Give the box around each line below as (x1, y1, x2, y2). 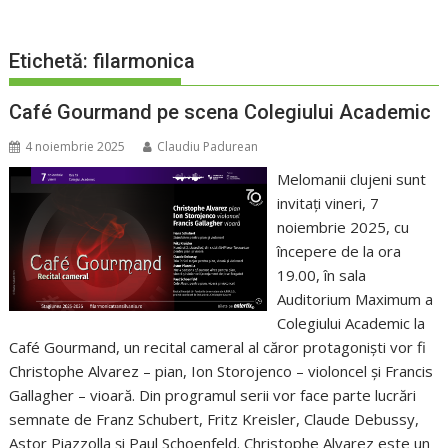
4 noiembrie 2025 (25, 138, 126, 156)
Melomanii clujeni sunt (276, 169, 426, 190)
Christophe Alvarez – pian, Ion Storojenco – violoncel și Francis (9, 361, 434, 382)
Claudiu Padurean (157, 138, 259, 156)
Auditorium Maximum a (276, 289, 433, 310)
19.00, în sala (276, 265, 366, 286)
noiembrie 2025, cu (276, 217, 409, 238)
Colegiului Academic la (276, 313, 425, 334)
